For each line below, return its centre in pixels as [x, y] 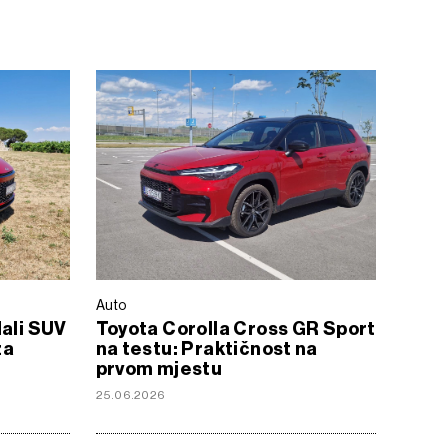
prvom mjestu [159, 368]
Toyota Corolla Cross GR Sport [235, 328]
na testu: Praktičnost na [206, 348]
